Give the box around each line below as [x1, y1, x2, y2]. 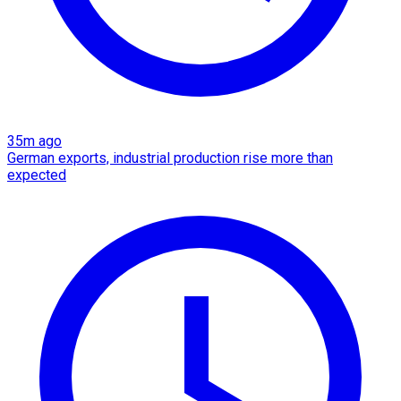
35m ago [7, 132, 62, 150]
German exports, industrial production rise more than [7, 149, 333, 167]
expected [7, 166, 66, 184]
